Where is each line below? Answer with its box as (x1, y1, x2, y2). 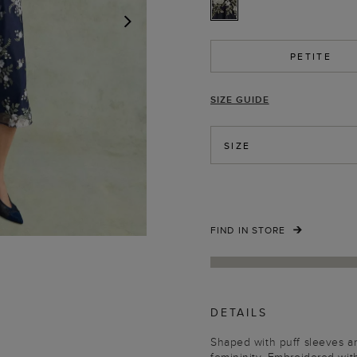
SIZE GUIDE (210, 92, 269, 106)
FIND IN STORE (210, 223, 286, 237)
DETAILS (210, 304, 268, 320)
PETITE (289, 49, 332, 63)
